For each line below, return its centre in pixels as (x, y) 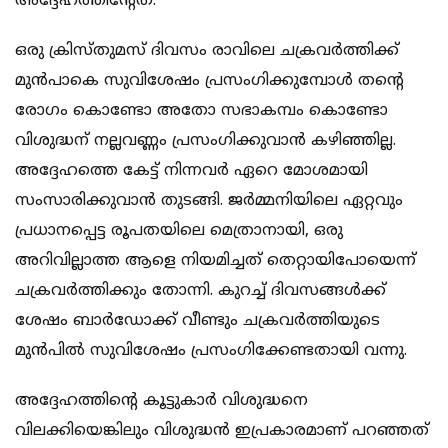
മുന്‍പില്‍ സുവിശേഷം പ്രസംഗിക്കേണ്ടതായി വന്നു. (211, 350)
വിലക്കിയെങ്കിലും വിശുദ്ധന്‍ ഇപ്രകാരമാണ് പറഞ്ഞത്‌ (222, 430)
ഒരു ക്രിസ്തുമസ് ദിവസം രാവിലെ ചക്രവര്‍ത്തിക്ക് (207, 50)
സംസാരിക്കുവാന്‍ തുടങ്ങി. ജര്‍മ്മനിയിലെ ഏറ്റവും (209, 200)
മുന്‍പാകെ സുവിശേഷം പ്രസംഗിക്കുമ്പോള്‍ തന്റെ (209, 80)
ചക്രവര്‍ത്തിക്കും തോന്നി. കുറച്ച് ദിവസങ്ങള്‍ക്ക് (200, 290)
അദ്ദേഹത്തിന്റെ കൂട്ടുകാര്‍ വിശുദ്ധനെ (161, 400)
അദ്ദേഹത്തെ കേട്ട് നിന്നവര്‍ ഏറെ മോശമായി (191, 170)
